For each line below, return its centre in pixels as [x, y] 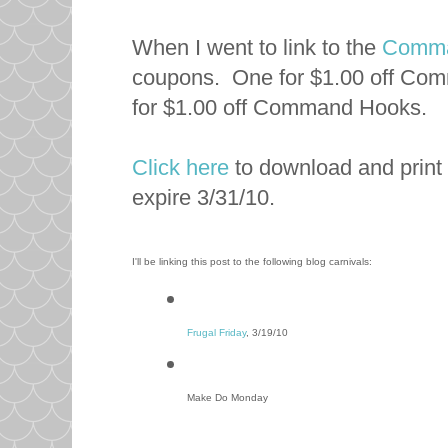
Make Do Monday [227, 398]
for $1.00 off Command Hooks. [282, 107]
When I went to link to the [257, 47]
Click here [180, 167]
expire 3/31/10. [206, 197]
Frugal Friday [216, 332]
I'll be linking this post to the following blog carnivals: [255, 261]
